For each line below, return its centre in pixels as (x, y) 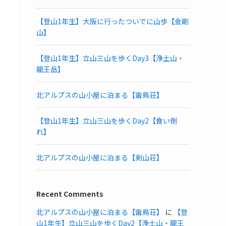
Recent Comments (70, 193)
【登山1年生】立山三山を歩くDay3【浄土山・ (110, 58)
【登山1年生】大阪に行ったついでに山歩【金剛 (112, 21)
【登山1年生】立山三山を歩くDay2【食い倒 (107, 120)
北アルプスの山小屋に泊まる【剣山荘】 (100, 157)
